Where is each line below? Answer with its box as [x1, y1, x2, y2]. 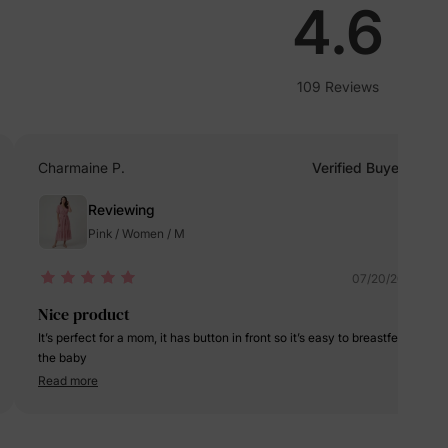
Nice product [38, 303, 130, 325]
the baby [38, 350, 87, 365]
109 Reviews [297, 78, 379, 95]
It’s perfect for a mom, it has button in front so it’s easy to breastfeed [38, 330, 412, 345]
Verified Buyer [312, 159, 404, 176]
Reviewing [88, 201, 155, 218]
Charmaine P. [38, 159, 125, 176]
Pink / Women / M [88, 226, 185, 241]
